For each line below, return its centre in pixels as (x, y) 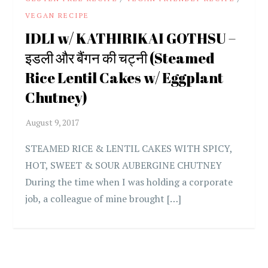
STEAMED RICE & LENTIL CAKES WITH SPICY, (129, 149)
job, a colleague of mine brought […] (103, 199)
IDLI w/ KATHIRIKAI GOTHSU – (131, 39)
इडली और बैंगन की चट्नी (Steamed (120, 58)
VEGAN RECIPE (57, 16)
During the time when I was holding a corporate (129, 182)
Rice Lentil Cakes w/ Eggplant (124, 78)
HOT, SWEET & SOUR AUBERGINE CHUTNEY (124, 165)
